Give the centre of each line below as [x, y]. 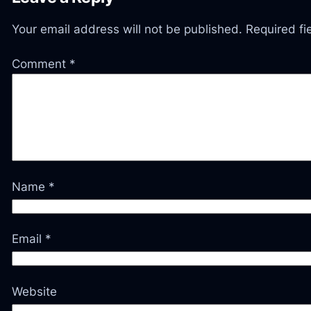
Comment [40, 64]
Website [34, 291]
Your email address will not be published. [127, 29]
